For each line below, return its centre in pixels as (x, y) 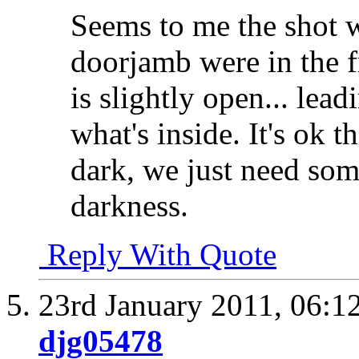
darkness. (129, 205)
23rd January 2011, (164, 305)
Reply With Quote (158, 254)
